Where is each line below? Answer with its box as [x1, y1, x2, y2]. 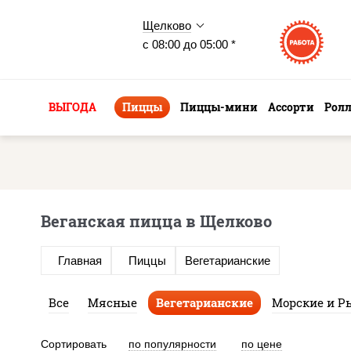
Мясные [88, 295, 137, 311]
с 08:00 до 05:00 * [143, 38, 236, 51]
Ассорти [268, 100, 314, 114]
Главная [58, 254, 102, 268]
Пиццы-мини [180, 100, 258, 114]
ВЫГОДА [49, 100, 96, 114]
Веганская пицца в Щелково [41, 211, 272, 231]
